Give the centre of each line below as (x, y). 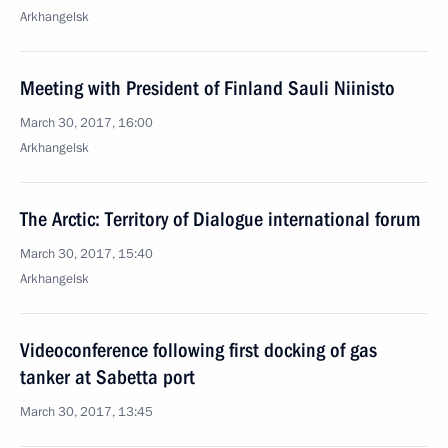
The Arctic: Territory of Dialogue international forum (220, 219)
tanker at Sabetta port (107, 377)
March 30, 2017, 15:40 (86, 254)
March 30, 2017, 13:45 (86, 412)
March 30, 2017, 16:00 (86, 123)
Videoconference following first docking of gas (198, 350)
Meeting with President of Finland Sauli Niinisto (207, 88)
